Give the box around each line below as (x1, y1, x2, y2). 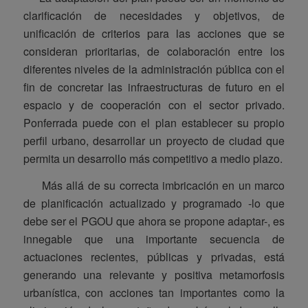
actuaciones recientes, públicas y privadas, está (23, 249, 285, 265)
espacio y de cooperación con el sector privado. (23, 96, 285, 113)
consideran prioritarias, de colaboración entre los (23, 43, 285, 59)
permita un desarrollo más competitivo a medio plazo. (23, 150, 283, 166)
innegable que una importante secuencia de (23, 231, 285, 247)
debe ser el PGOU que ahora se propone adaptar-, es (23, 213, 285, 230)
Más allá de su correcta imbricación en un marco (23, 177, 285, 194)
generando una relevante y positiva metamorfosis (23, 267, 285, 283)
